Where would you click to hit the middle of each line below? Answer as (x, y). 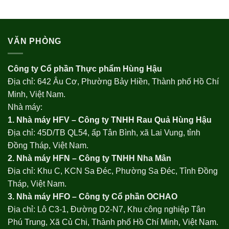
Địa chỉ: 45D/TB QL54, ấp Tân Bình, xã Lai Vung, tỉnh (104, 133)
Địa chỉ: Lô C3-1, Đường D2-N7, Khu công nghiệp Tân (107, 210)
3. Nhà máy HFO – (43, 197)
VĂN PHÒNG (35, 41)
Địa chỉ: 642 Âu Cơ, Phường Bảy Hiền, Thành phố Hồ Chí (113, 82)
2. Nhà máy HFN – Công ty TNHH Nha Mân (89, 158)
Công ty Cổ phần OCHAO (128, 197)
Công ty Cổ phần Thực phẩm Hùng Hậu (86, 69)
